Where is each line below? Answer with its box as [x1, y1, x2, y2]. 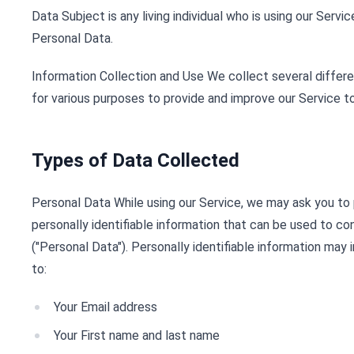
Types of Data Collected [32, 149, 239, 171]
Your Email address [54, 299, 157, 314]
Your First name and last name [54, 328, 220, 343]
